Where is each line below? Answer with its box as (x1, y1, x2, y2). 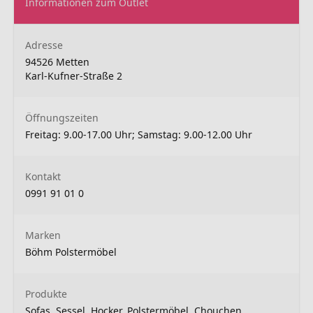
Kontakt (25, 169, 61, 183)
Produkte (25, 286, 67, 300)
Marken (25, 228, 61, 242)
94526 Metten (25, 54, 89, 68)
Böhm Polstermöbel (25, 245, 117, 259)
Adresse (25, 38, 63, 52)
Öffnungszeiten (25, 110, 99, 124)
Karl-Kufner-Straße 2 (25, 68, 122, 82)
